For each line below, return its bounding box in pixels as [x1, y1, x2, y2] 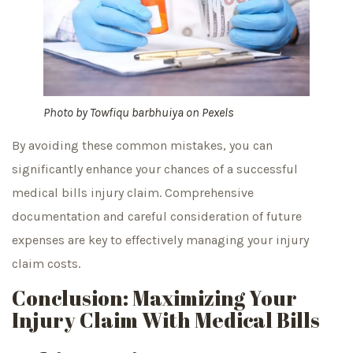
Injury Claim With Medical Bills [12, 306, 320, 335]
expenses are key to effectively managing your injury [12, 232, 309, 247]
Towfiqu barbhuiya [90, 104, 184, 120]
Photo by [43, 104, 90, 120]
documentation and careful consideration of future [12, 208, 302, 224]
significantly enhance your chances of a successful [12, 161, 298, 176]
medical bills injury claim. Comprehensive [12, 184, 254, 200]
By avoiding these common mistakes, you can [12, 137, 273, 153]
